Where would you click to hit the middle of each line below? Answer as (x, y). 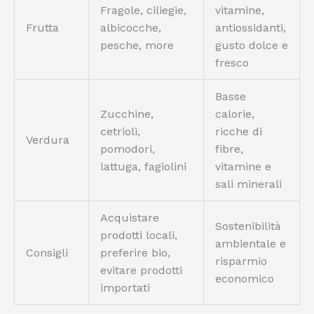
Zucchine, (127, 114)
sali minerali (248, 184)
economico (245, 279)
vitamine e (243, 167)
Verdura (48, 140)
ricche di (239, 132)
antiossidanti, (251, 28)
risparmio (241, 261)
